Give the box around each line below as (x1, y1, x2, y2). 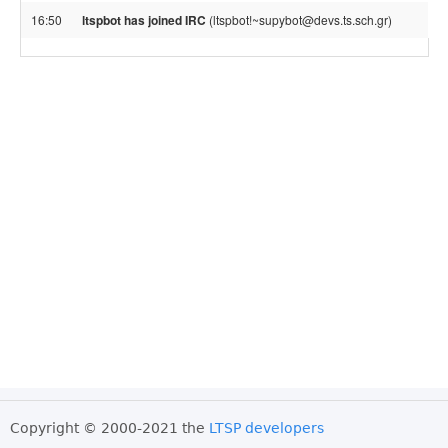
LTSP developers (209, 420, 324, 436)
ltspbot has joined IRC (82, 11, 206, 29)
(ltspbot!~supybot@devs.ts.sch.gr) (206, 11, 392, 28)
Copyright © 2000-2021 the (10, 420, 209, 436)
